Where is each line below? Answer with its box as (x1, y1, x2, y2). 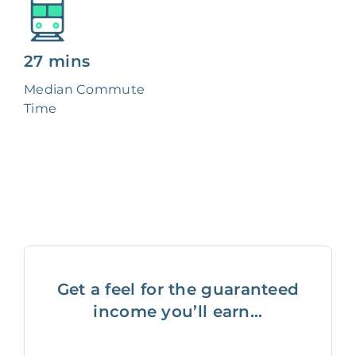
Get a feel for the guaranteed (56, 280, 300, 300)
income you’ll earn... (93, 302, 263, 322)
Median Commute (24, 82, 145, 98)
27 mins (24, 52, 91, 72)
